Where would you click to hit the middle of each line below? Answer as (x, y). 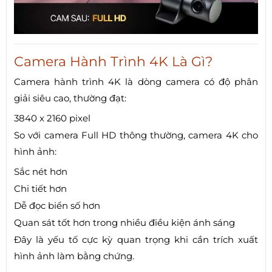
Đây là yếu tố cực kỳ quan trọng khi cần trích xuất (136, 240)
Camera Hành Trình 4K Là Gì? (113, 62)
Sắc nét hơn (41, 172)
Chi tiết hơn (40, 189)
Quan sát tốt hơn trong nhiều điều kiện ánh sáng (124, 223)
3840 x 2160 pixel (52, 118)
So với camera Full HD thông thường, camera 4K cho (136, 135)
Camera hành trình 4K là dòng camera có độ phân (136, 82)
